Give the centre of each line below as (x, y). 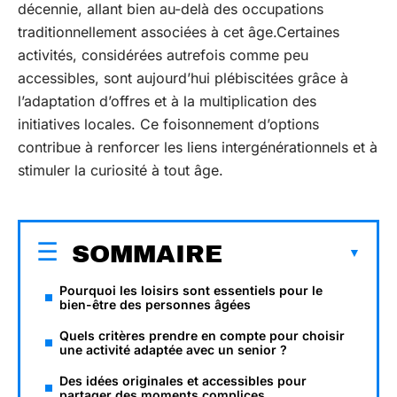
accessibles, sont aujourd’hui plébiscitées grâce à (183, 78)
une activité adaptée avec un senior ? (173, 349)
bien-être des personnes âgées (155, 304)
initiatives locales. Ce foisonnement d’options (168, 124)
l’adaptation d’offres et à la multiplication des (167, 101)
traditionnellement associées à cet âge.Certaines (179, 32)
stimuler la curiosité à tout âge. (121, 170)
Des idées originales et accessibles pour (183, 380)
